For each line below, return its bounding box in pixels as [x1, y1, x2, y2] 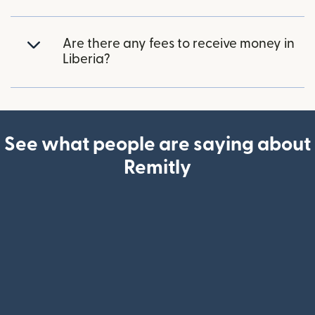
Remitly [124, 158, 191, 178]
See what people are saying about [4, 135, 311, 155]
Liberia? [63, 53, 110, 67]
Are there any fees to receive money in [63, 37, 295, 51]
